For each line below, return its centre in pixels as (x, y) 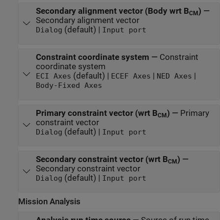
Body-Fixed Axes (69, 86)
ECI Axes (53, 76)
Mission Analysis (49, 201)
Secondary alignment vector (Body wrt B (112, 11)
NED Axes (174, 76)
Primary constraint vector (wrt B (96, 113)
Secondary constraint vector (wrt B (102, 159)
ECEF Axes (131, 76)
